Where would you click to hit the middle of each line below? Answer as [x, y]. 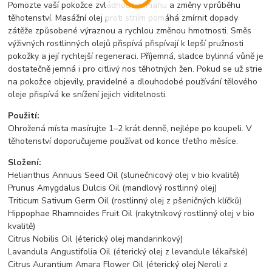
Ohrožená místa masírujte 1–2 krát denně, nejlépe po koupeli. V [130, 128]
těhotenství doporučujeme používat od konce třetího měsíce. [123, 141]
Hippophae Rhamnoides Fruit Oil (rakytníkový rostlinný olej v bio [131, 213]
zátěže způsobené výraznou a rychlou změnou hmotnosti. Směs [130, 30]
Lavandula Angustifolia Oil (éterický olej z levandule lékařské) [128, 251]
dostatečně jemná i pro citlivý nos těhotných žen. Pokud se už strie [135, 69]
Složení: [25, 162]
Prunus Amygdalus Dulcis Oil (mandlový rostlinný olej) [113, 188]
